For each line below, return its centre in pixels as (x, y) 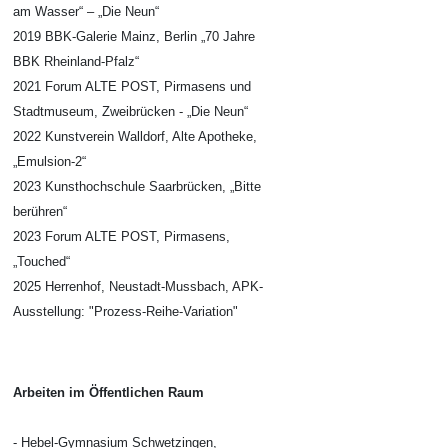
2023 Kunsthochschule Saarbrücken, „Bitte (137, 186)
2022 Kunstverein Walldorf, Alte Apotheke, (135, 136)
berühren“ (40, 211)
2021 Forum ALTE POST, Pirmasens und (132, 86)
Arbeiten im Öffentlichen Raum (108, 392)
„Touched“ (41, 261)
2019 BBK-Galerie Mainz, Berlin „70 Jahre (134, 36)
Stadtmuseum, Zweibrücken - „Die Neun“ (130, 111)
